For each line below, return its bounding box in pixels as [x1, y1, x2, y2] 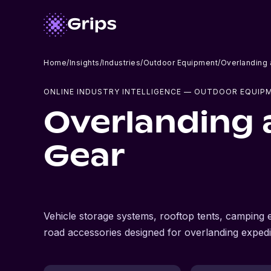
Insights [69, 58, 100, 67]
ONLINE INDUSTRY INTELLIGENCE [44, 87, 181, 96]
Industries [102, 58, 140, 67]
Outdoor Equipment [143, 58, 218, 67]
